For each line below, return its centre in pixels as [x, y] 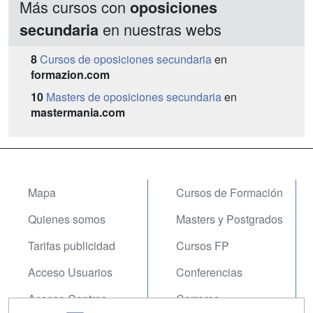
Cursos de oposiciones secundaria [126, 59]
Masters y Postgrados [230, 219]
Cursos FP [203, 246]
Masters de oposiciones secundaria [134, 97]
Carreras [198, 299]
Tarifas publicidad [72, 246]
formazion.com [70, 74]
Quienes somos [67, 219]
